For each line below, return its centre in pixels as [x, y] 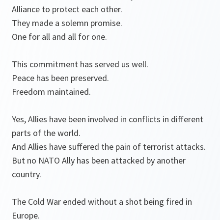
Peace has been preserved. [60, 78]
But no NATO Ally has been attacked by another [99, 161]
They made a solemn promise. [67, 23]
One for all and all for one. [59, 37]
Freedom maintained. [51, 92]
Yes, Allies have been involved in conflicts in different [108, 119]
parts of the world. [46, 133]
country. [27, 174]
